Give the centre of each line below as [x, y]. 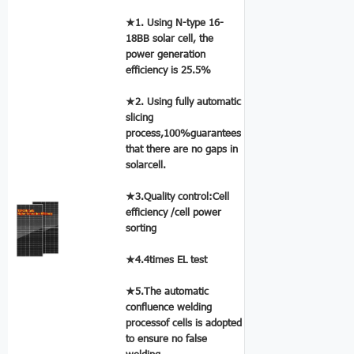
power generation [166, 53]
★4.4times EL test [167, 259]
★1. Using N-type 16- [175, 22]
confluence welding [169, 306]
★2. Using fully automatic [184, 101]
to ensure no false [167, 338]
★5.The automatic [168, 290]
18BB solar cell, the [170, 38]
